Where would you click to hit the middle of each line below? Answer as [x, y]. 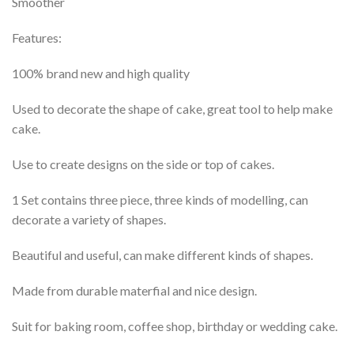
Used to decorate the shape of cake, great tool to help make [172, 109]
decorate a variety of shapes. [89, 220]
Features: [37, 38]
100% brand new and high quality [101, 73]
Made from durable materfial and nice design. [134, 291]
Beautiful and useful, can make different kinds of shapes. [162, 255]
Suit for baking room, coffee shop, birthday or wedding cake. [175, 326]
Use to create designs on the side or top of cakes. [143, 164]
